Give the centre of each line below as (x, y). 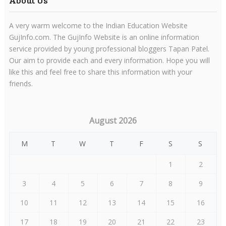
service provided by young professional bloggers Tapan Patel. (109, 49)
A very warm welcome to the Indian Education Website (98, 26)
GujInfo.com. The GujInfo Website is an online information (104, 37)
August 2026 (113, 121)
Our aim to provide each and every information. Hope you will (109, 61)
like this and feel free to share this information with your (100, 72)
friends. (21, 84)
